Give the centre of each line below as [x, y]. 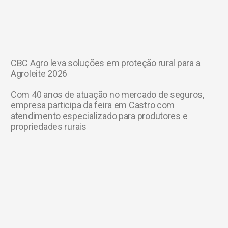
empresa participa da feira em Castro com [93, 105]
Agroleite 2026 [39, 73]
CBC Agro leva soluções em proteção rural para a [106, 63]
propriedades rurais [49, 126]
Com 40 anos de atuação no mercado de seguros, [107, 94]
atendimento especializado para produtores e [99, 116]
